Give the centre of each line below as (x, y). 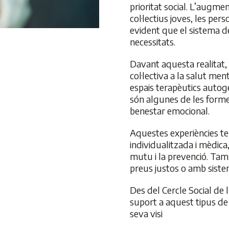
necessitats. (153, 42)
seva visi (146, 213)
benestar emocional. (170, 111)
